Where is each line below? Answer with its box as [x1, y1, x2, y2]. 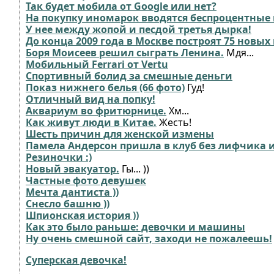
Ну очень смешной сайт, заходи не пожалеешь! [26, 232, 272, 245]
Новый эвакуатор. [26, 162, 119, 176]
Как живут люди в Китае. [26, 116, 157, 129]
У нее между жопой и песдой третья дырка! [26, 23, 251, 36]
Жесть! [157, 116, 191, 129]
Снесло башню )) [26, 197, 109, 210]
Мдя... [224, 46, 254, 59]
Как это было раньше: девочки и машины [26, 220, 245, 234]
